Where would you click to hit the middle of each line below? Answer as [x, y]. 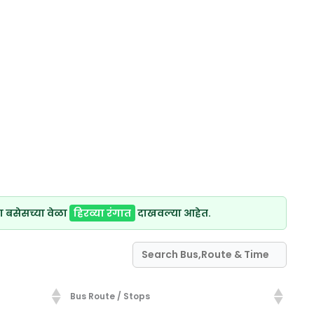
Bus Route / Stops [110, 296]
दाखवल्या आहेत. [173, 213]
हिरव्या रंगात [103, 213]
